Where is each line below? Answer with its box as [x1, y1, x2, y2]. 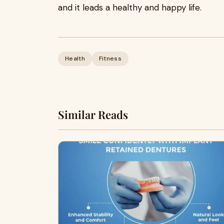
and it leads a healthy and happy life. [58, 2, 204, 13]
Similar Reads [58, 107, 128, 122]
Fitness [98, 54, 121, 62]
